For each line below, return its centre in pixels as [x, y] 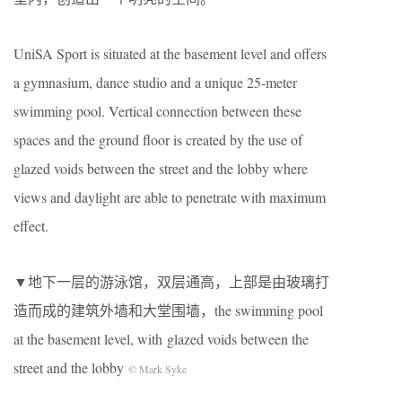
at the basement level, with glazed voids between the [161, 339]
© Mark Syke [157, 369]
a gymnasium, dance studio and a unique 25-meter [155, 83]
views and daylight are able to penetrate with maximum [170, 197]
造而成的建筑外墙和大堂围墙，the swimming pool [168, 310]
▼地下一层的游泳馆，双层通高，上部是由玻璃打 [171, 282]
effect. [31, 226]
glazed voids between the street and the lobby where [161, 169]
